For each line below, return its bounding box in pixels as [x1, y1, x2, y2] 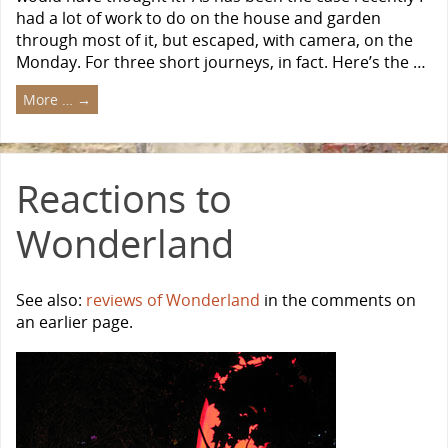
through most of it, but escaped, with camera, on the [16, 29, 413, 52]
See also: [16, 288, 86, 311]
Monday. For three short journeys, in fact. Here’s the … [16, 51, 426, 74]
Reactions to [16, 171, 232, 224]
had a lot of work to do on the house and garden [16, 7, 381, 30]
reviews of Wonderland [86, 288, 260, 311]
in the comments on [260, 288, 416, 311]
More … [23, 90, 77, 110]
